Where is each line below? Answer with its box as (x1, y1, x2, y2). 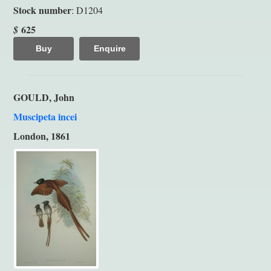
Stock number (13, 2, 71, 17)
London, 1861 (13, 128, 70, 143)
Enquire (93, 43, 126, 53)
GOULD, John (13, 90, 74, 104)
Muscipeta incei (13, 109, 77, 123)
